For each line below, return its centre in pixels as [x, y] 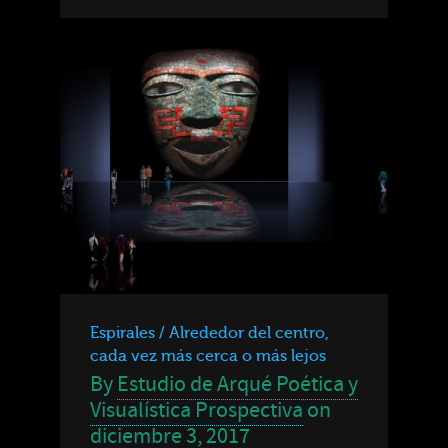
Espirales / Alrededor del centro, [209, 332]
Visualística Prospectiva [196, 410]
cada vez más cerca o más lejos [208, 355]
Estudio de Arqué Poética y [237, 384]
